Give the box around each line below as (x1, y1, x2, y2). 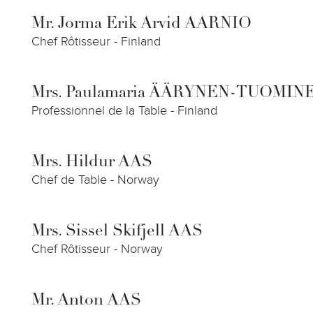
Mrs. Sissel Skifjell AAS (31, 224, 203, 240)
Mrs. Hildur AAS (31, 154, 152, 170)
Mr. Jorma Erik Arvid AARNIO (31, 16, 252, 32)
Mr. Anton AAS (31, 293, 141, 309)
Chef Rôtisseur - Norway (31, 242, 163, 256)
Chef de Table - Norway (31, 173, 159, 187)
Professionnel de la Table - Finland (31, 103, 217, 118)
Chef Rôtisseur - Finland (31, 34, 161, 49)
